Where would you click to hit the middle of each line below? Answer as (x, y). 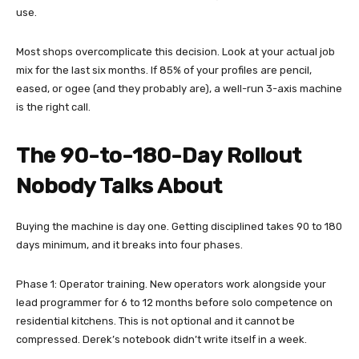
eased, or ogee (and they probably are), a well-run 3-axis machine (179, 89)
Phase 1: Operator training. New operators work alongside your (171, 284)
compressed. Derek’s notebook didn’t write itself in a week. (161, 340)
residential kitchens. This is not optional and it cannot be (155, 321)
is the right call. (53, 107)
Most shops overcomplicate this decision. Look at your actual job (175, 52)
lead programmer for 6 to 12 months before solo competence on (174, 303)
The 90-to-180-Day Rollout (159, 156)
